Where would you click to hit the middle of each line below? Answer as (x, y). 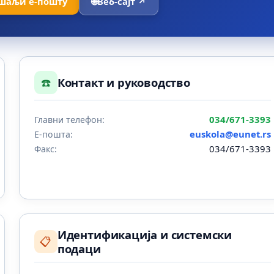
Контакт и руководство (124, 83)
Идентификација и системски (145, 235)
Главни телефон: (69, 119)
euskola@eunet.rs (231, 134)
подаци (79, 249)
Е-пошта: (53, 134)
